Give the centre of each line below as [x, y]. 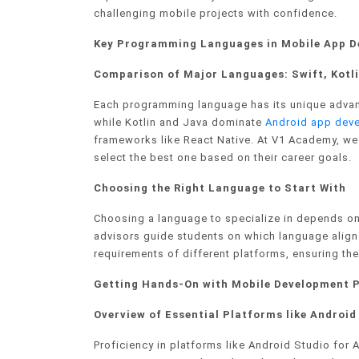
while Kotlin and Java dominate [179, 123]
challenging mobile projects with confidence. [216, 14]
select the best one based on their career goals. [223, 158]
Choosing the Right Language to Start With [220, 188]
